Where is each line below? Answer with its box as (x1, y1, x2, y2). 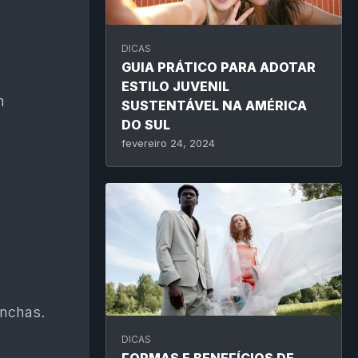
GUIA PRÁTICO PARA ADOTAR (121, 58, 316, 75)
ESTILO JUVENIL (121, 78, 229, 94)
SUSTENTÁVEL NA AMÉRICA (121, 97, 307, 113)
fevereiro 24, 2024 (121, 136, 215, 149)
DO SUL (121, 116, 170, 133)
